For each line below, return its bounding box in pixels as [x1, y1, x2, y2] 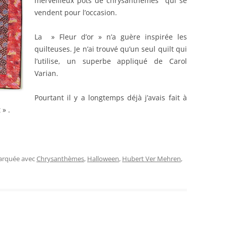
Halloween [87, 154, 119, 163]
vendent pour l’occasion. [34, 8, 117, 17]
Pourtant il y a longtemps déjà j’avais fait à [34, 93, 187, 102]
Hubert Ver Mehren [122, 154, 181, 163]
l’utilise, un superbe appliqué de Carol [34, 56, 187, 66]
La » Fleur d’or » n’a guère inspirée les [34, 32, 187, 42]
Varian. [34, 68, 58, 78]
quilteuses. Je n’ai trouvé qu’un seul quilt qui [34, 44, 187, 54]
